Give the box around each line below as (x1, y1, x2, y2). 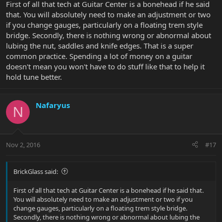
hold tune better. (6, 72, 62, 82)
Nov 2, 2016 (6, 140, 40, 149)
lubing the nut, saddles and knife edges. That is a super (6, 41, 193, 51)
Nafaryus (36, 100, 70, 111)
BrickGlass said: (13, 166, 58, 176)
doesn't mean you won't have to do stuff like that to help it (6, 61, 205, 72)
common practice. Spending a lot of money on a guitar (6, 51, 192, 61)
